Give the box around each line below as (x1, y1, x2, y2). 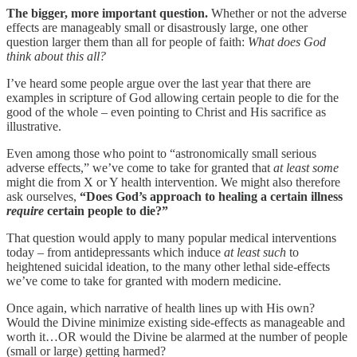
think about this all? (6, 49, 106, 63)
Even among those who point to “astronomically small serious (6, 146, 316, 160)
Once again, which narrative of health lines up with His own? (6, 300, 315, 315)
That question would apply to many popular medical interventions (6, 230, 336, 245)
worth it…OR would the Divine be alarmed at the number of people (6, 329, 347, 343)
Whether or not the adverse (208, 6, 347, 20)
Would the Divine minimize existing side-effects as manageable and (6, 315, 345, 329)
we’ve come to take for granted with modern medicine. (6, 273, 284, 288)
